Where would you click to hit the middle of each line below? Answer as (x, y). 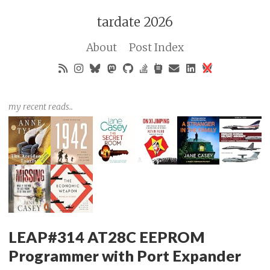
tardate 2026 (135, 22)
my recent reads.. (41, 106)
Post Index (157, 48)
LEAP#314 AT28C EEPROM (107, 237)
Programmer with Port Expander (125, 255)
